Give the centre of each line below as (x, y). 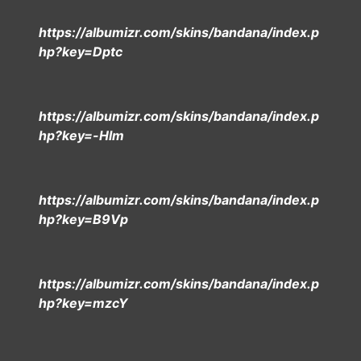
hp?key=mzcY (83, 303)
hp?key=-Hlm (81, 135)
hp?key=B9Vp (83, 219)
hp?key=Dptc (81, 52)
